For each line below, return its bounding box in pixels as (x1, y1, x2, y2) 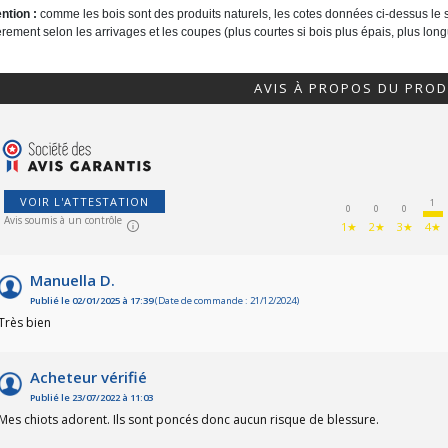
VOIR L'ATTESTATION (20, 194, 149, 210)
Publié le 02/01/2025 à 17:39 (30, 294, 153, 308)
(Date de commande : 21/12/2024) (153, 294, 299, 308)
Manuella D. (30, 270, 115, 291)
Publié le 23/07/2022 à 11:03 (30, 391, 153, 405)
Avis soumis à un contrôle (4, 213, 122, 228)
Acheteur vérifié (30, 367, 147, 388)
